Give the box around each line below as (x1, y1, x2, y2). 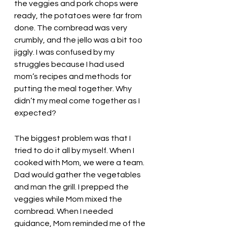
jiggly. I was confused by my (14, 48, 116, 56)
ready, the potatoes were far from (14, 11, 143, 20)
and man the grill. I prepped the (14, 182, 130, 191)
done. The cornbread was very (14, 23, 129, 32)
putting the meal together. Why (14, 84, 133, 93)
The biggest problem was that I (14, 134, 132, 142)
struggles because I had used (14, 60, 126, 68)
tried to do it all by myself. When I (14, 146, 136, 155)
